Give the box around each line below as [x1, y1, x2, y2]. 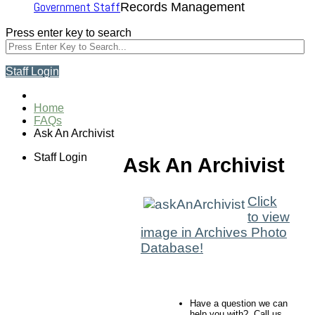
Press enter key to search [6, 27, 131, 39]
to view [247, 210, 290, 225]
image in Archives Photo [141, 225, 287, 240]
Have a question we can [190, 298, 288, 309]
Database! [141, 240, 203, 256]
